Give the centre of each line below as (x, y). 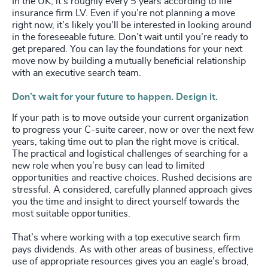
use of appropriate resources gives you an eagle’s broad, (130, 261)
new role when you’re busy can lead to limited (108, 165)
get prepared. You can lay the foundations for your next (127, 49)
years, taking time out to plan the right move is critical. (126, 141)
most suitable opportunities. (71, 213)
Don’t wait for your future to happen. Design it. (115, 97)
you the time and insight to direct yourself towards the (126, 201)
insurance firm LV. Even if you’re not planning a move (124, 13)
